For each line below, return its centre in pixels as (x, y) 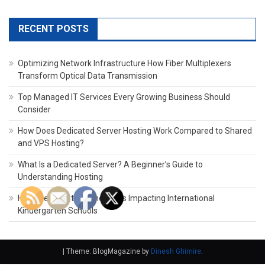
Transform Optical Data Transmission (88, 76)
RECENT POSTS (54, 29)
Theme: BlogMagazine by (108, 252)
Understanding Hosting (60, 177)
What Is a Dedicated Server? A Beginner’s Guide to (110, 165)
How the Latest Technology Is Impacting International (116, 198)
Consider (34, 110)
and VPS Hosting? (51, 143)
